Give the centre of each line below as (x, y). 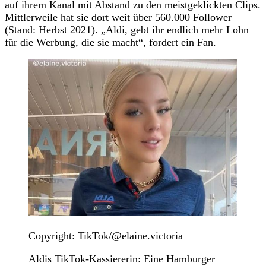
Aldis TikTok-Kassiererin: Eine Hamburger (122, 259)
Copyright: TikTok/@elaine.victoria (106, 235)
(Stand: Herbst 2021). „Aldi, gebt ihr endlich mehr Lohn (127, 29)
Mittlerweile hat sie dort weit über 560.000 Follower (118, 17)
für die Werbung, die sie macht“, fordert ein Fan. (112, 42)
